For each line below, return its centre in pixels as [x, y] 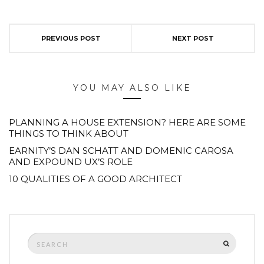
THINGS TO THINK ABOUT [69, 134]
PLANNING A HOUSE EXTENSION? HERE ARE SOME [127, 123]
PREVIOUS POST [71, 39]
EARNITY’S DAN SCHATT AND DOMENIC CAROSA [121, 151]
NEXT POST [193, 39]
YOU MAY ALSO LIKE [132, 88]
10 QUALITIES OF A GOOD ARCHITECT [95, 179]
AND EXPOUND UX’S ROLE [71, 162]
